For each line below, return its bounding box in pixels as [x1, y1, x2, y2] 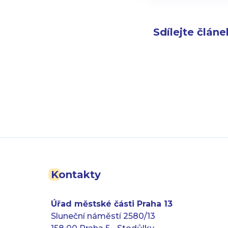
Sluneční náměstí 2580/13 [51, 211, 155, 221]
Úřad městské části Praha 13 [51, 198, 173, 209]
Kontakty [51, 168, 101, 181]
